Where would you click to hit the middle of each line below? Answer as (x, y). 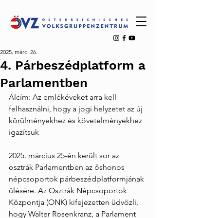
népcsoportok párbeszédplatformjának (77, 179)
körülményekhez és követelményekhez (76, 120)
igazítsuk (24, 132)
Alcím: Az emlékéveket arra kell (64, 97)
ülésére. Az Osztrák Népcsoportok (69, 191)
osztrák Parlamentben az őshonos (68, 167)
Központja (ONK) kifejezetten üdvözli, (74, 202)
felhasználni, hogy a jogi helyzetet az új (77, 109)
